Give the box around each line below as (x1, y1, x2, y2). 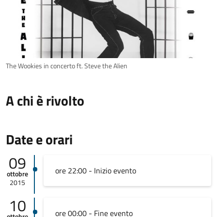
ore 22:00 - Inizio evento (55, 165, 136, 177)
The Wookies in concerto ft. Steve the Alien (6, 61, 127, 72)
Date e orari (6, 129, 73, 150)
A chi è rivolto (6, 90, 84, 111)
